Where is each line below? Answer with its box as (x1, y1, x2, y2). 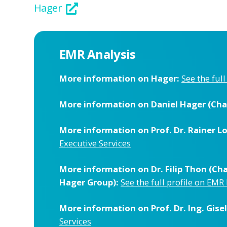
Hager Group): (59, 176, 119, 188)
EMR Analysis (59, 46, 136, 62)
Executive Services (59, 137, 131, 149)
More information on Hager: (59, 72, 179, 84)
